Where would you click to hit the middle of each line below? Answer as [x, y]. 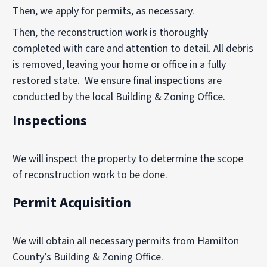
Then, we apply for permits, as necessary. [104, 11]
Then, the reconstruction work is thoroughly [111, 33]
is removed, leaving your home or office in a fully [119, 65]
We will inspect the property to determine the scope [128, 159]
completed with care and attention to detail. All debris [133, 49]
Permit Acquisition [72, 203]
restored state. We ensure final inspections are [117, 81]
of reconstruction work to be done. [90, 175]
